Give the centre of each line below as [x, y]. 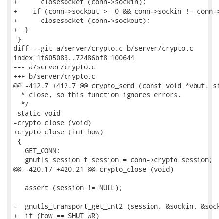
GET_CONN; [37, 150]
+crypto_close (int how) [58, 132]
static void [37, 113]
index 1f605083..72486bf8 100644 [74, 57]
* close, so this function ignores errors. [97, 95]
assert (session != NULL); [68, 187]
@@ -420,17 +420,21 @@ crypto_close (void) [93, 169]
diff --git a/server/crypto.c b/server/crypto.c [103, 48]
